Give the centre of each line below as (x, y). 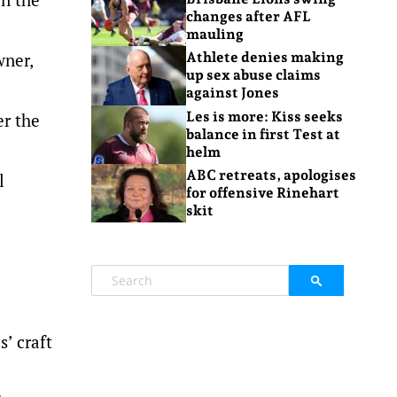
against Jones (232, 93)
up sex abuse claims (253, 75)
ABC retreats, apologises (271, 175)
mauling (214, 35)
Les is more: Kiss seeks (264, 116)
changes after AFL (248, 17)
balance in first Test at (263, 134)
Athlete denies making (265, 58)
